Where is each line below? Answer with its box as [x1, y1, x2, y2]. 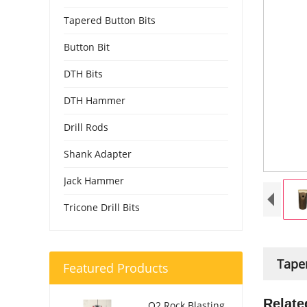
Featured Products [63, 260, 169, 276]
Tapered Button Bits [64, 14, 156, 27]
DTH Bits [64, 67, 103, 80]
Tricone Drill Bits [64, 201, 140, 214]
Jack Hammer [64, 174, 124, 187]
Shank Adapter [64, 147, 132, 160]
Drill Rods [64, 121, 108, 134]
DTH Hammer [64, 94, 125, 107]
